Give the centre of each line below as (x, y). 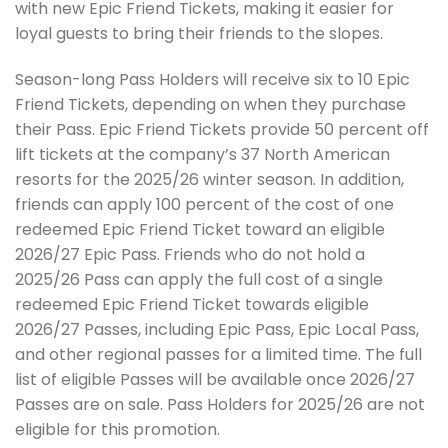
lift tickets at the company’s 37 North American (202, 154)
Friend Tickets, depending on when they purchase (210, 104)
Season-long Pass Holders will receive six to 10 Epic (212, 79)
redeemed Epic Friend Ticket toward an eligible (200, 229)
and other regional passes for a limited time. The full (218, 354)
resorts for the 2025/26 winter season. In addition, (209, 179)
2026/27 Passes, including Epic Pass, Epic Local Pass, (217, 329)
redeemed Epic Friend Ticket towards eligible (192, 304)
